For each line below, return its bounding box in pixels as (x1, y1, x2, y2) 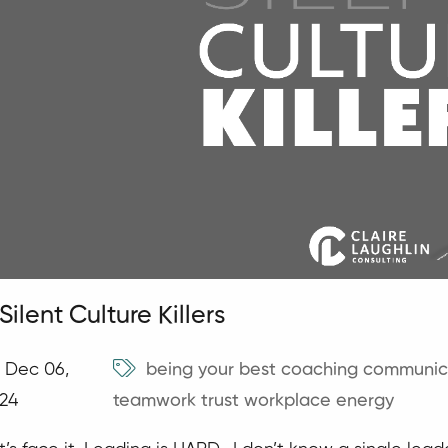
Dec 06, (5, 360, 69, 379)
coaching (281, 360, 359, 379)
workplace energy (244, 391, 395, 410)
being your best (146, 360, 277, 379)
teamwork (113, 391, 197, 410)
